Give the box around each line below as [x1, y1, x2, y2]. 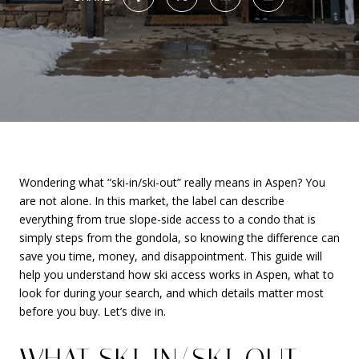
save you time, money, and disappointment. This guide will [19, 248, 322, 264]
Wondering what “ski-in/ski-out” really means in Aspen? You [19, 175, 325, 190]
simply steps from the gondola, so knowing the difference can [19, 230, 340, 245]
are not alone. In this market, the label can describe [19, 193, 284, 208]
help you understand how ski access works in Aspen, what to [19, 267, 334, 282]
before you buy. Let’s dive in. [19, 304, 166, 319]
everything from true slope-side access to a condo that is [19, 212, 316, 227]
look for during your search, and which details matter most [19, 285, 324, 301]
